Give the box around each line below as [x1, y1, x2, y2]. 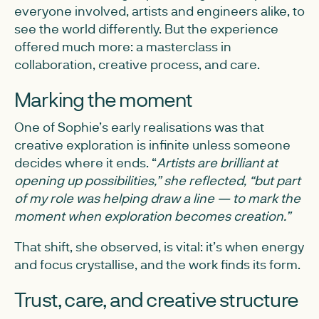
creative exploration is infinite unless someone [14, 136, 291, 153]
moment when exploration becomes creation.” [14, 207, 291, 224]
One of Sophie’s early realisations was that [14, 118, 264, 135]
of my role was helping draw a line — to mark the [14, 189, 300, 206]
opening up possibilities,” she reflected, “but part [14, 172, 300, 189]
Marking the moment [14, 86, 193, 112]
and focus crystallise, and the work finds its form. [14, 256, 300, 273]
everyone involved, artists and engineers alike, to [14, 2, 305, 19]
